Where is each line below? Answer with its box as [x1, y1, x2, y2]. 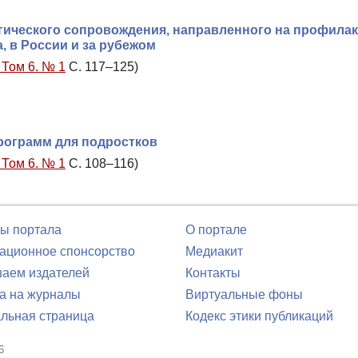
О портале [185, 223, 247, 237]
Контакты [185, 266, 241, 280]
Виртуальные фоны [185, 288, 303, 301]
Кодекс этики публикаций [185, 309, 333, 323]
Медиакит [185, 245, 243, 258]
